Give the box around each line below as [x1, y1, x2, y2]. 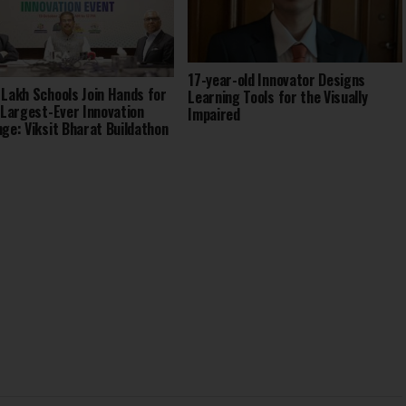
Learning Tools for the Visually [188, 85, 368, 108]
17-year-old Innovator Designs [188, 68, 366, 91]
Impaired [188, 102, 240, 125]
